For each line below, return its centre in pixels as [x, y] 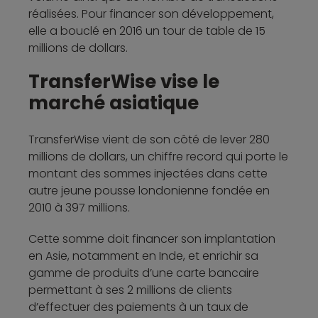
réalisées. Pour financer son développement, [151, 13]
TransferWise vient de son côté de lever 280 [149, 139]
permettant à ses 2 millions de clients [130, 290]
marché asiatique [114, 103]
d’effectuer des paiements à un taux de [138, 307]
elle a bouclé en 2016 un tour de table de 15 [147, 31]
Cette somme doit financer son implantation [152, 238]
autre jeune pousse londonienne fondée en [149, 190]
